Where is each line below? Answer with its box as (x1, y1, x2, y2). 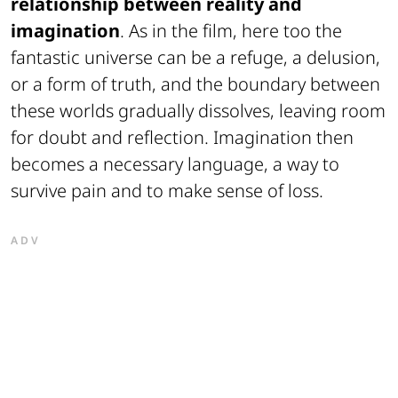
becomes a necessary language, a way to (11, 152, 339, 177)
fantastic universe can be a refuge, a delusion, (11, 45, 380, 70)
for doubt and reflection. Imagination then (11, 125, 354, 150)
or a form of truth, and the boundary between (11, 72, 380, 97)
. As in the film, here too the (120, 19, 342, 44)
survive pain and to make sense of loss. (11, 179, 323, 203)
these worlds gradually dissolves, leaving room (11, 99, 386, 123)
